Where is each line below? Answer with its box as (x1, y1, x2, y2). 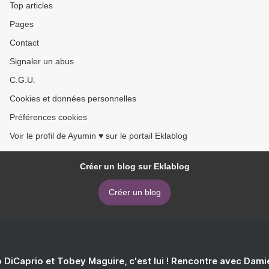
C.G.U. (10, 75, 35, 85)
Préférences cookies (10, 112, 87, 122)
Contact (10, 38, 39, 47)
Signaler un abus (10, 56, 74, 66)
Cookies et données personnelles (10, 94, 136, 103)
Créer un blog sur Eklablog (79, 162, 190, 171)
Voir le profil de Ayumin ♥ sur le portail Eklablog (10, 131, 187, 141)
